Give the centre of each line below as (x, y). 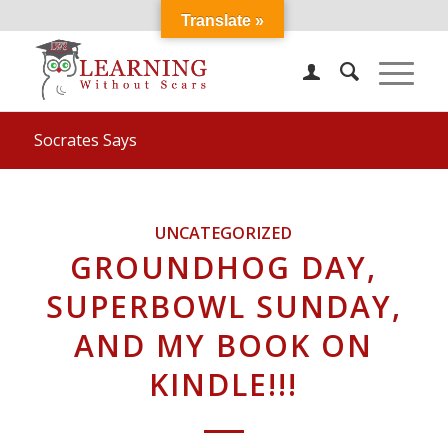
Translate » (222, 20)
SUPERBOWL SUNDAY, (223, 306)
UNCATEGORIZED (224, 233)
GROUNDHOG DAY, (224, 267)
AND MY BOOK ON (224, 345)
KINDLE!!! (224, 384)
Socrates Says (85, 140)
